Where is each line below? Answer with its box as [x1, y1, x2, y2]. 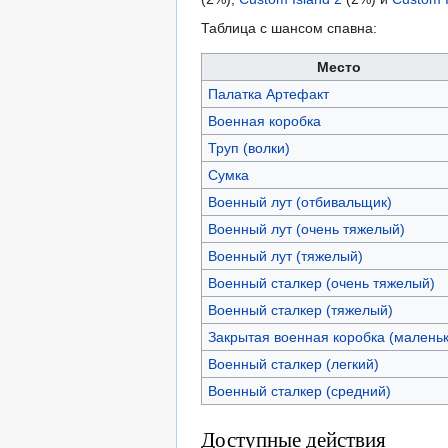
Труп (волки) [207, 140, 290, 157]
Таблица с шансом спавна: [201, 20, 377, 37]
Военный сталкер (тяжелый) [207, 302, 393, 319]
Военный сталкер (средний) [207, 383, 391, 400]
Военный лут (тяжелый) [207, 248, 363, 265]
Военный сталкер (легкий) [207, 356, 379, 373]
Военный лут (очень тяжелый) [207, 221, 405, 238]
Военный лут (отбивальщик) [207, 194, 392, 211]
